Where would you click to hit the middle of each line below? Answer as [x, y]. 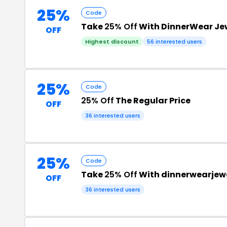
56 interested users [175, 41]
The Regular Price [152, 100]
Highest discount [112, 41]
